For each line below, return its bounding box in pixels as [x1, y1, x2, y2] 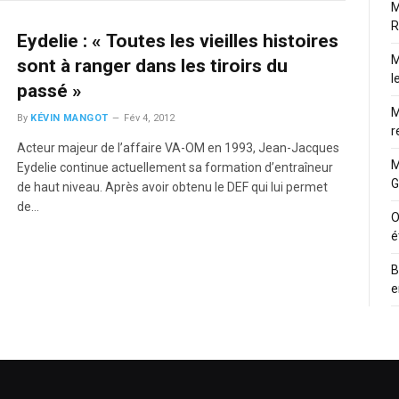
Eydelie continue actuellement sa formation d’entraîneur [17, 160, 334, 175]
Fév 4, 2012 [123, 112, 175, 125]
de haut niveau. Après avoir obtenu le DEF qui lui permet [17, 180, 329, 195]
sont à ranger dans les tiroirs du [17, 55, 289, 77]
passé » [17, 80, 83, 102]
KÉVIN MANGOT [30, 112, 109, 125]
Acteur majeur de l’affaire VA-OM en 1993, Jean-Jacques [17, 141, 340, 156]
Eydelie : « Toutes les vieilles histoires [17, 30, 339, 53]
